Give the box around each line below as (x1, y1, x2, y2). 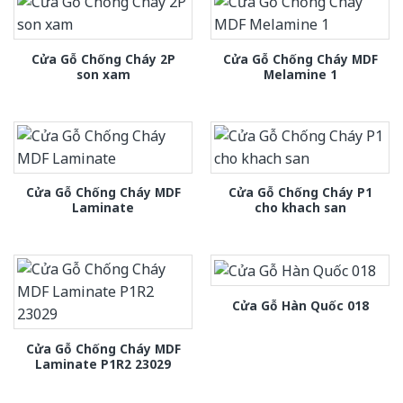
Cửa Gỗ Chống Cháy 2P (31, 49, 175, 67)
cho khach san (254, 199, 346, 217)
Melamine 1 (263, 65, 337, 83)
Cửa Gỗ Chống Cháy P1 (228, 184, 372, 201)
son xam (76, 65, 130, 83)
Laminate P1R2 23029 (35, 354, 171, 372)
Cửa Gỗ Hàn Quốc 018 (231, 296, 369, 314)
